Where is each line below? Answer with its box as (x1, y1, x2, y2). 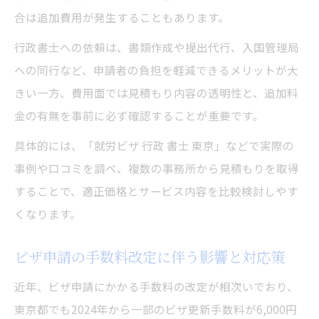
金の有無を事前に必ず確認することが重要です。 (14, 108, 263, 124)
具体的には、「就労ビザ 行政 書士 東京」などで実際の (14, 137, 294, 154)
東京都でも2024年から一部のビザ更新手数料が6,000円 (14, 301, 297, 318)
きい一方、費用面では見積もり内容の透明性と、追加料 (14, 85, 298, 101)
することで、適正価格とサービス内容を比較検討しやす (14, 183, 298, 199)
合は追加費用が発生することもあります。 (14, 9, 229, 26)
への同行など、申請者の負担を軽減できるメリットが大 (14, 62, 298, 78)
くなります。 (14, 206, 81, 222)
